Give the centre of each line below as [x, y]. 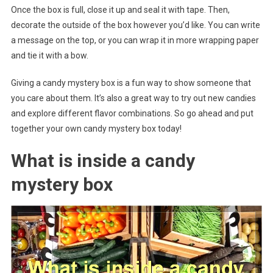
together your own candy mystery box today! [96, 128]
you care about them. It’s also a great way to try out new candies [133, 98]
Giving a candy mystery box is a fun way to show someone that [131, 83]
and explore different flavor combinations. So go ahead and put [132, 113]
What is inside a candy [103, 160]
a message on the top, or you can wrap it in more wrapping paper [135, 40]
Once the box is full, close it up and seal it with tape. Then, [120, 9]
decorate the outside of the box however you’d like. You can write [135, 25]
